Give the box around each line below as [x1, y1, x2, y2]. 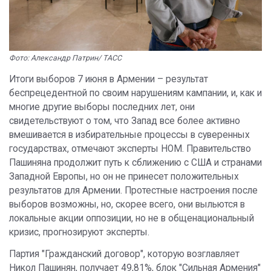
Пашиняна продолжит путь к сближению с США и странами [9, 157, 262, 169]
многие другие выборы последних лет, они [9, 102, 195, 113]
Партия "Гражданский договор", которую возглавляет [9, 249, 240, 260]
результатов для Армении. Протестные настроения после [9, 185, 258, 197]
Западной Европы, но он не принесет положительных [9, 171, 239, 183]
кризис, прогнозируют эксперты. [9, 227, 149, 238]
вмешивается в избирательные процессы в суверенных [9, 129, 250, 141]
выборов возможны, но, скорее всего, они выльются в [9, 199, 245, 211]
